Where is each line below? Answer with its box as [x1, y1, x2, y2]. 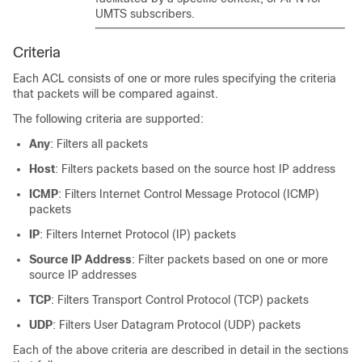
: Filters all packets [50, 137, 148, 150]
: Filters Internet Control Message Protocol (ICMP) [58, 187, 319, 200]
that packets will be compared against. [13, 87, 218, 100]
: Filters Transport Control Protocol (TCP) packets [51, 293, 309, 306]
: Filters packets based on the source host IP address [55, 162, 335, 175]
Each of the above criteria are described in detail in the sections [13, 343, 348, 356]
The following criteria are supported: [13, 112, 204, 125]
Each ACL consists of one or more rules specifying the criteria [13, 72, 336, 85]
